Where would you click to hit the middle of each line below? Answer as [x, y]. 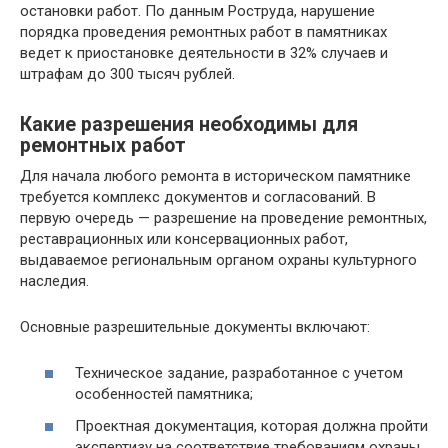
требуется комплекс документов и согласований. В [198, 196]
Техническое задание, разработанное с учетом [239, 373]
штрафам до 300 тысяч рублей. [127, 73]
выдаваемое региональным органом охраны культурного [218, 259]
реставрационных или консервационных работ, [184, 238]
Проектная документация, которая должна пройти [251, 425]
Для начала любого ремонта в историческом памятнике [215, 175]
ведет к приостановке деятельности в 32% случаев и [204, 52]
